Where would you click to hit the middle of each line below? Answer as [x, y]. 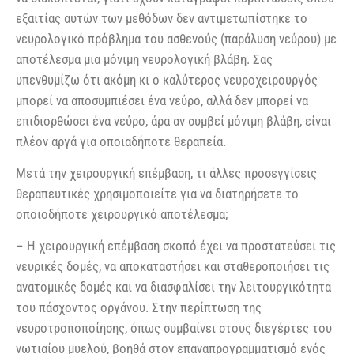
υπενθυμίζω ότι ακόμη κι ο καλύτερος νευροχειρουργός [167, 79]
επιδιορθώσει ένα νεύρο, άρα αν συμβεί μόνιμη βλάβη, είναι [173, 121]
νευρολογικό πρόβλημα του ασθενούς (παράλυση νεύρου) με [176, 38]
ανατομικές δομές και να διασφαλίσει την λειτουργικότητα [173, 287]
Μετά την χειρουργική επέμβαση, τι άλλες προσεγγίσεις [166, 173]
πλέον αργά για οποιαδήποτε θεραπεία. [121, 141]
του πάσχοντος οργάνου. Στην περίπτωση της [139, 308]
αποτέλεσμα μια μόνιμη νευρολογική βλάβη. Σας [144, 59]
